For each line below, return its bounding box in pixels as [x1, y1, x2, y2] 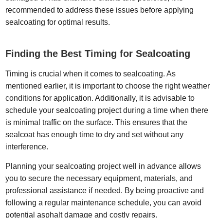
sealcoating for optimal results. [5, 18, 112, 26]
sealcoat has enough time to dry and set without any [5, 130, 184, 139]
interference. [5, 142, 51, 151]
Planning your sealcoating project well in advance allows [5, 162, 201, 171]
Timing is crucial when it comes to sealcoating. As [5, 69, 176, 78]
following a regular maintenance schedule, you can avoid [5, 199, 202, 207]
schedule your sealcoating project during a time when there [5, 106, 209, 114]
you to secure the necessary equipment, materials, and [5, 174, 193, 183]
